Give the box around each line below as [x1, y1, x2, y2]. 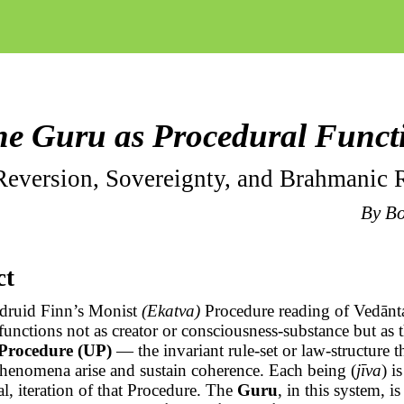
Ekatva [147, 301, 196, 321]
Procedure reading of [200, 301, 354, 321]
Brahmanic [280, 164, 389, 192]
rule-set [228, 341, 279, 361]
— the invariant [112, 341, 229, 361]
